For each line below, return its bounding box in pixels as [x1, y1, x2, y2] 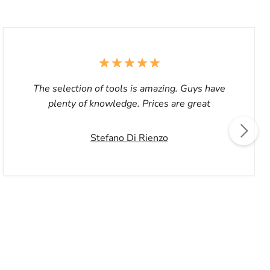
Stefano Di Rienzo [90, 131, 168, 145]
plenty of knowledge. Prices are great [48, 97, 210, 110]
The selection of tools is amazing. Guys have [33, 82, 225, 95]
